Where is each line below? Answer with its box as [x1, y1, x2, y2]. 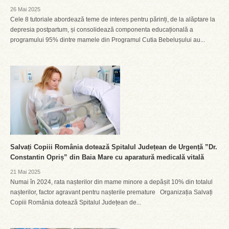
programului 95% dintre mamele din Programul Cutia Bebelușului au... [10, 36, 205, 43]
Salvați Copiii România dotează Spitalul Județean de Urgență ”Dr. [10, 143, 217, 151]
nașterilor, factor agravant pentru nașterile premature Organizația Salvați [10, 189, 213, 196]
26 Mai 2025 [10, 6, 40, 12]
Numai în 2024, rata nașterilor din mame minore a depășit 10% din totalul [10, 178, 213, 186]
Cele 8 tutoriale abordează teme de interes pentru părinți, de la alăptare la [10, 16, 215, 23]
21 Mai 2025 [10, 169, 40, 175]
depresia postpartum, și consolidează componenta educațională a [10, 26, 193, 33]
